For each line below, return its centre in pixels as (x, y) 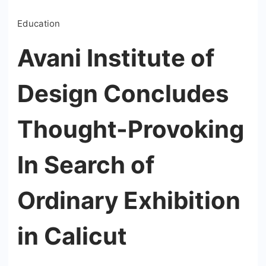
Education (39, 24)
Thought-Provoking (131, 129)
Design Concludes (123, 94)
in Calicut (72, 236)
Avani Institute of (116, 58)
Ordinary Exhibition (129, 201)
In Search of (86, 165)
